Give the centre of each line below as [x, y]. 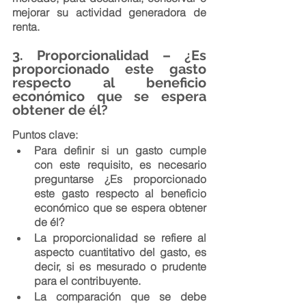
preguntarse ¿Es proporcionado [120, 179]
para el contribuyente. [87, 281]
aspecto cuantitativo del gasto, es [120, 252]
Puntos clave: [45, 135]
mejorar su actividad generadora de [109, 12]
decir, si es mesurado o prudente [120, 266]
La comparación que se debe [120, 296]
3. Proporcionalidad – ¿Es [109, 55]
